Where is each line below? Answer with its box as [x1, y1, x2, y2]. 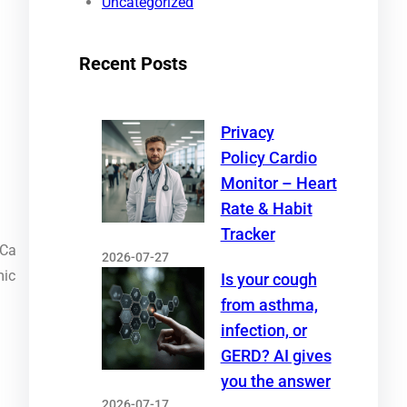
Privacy [220, 123, 274, 142]
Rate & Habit [220, 199, 313, 218]
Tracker [220, 224, 275, 243]
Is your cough [220, 270, 317, 289]
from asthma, [220, 295, 318, 314]
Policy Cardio [220, 148, 317, 167]
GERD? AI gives [220, 346, 332, 365]
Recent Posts [79, 53, 187, 74]
